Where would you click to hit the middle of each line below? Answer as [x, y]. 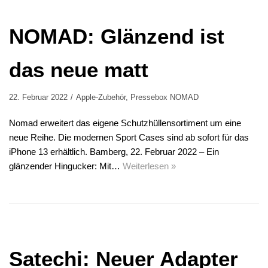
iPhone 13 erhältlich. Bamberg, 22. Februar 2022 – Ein [114, 152]
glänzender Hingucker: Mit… [66, 166]
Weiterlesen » [149, 166]
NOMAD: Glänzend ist [117, 36]
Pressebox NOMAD [165, 98]
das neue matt [79, 70]
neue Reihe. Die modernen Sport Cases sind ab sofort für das [129, 138]
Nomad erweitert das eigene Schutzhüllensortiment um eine [125, 123]
